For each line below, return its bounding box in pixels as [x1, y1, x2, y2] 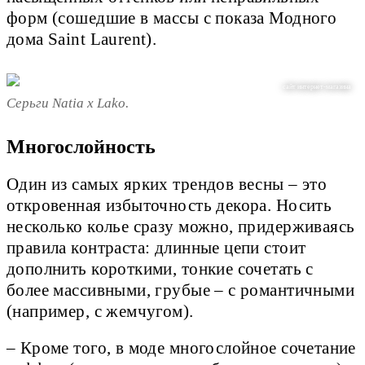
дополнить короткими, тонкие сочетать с [7, 260, 314, 279]
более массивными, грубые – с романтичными [7, 281, 355, 300]
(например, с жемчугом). [7, 302, 194, 321]
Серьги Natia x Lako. [7, 95, 129, 112]
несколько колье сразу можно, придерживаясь [7, 218, 355, 236]
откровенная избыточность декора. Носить [7, 196, 332, 215]
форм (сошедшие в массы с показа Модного [7, 9, 337, 28]
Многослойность [7, 136, 161, 158]
